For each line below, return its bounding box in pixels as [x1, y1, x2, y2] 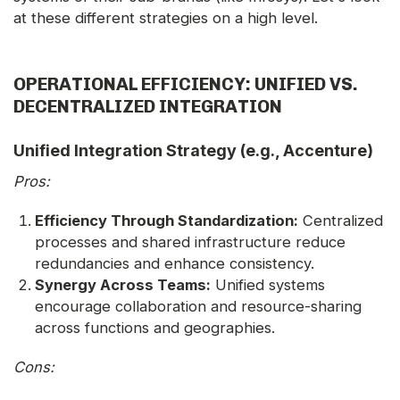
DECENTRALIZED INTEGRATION [13, 96, 282, 118]
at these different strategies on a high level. [13, 9, 318, 28]
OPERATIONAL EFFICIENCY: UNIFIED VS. [13, 73, 358, 96]
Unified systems [211, 276, 325, 295]
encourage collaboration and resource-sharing [35, 297, 362, 316]
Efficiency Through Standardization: [35, 212, 298, 230]
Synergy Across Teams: [35, 276, 211, 295]
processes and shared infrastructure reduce [35, 233, 346, 252]
